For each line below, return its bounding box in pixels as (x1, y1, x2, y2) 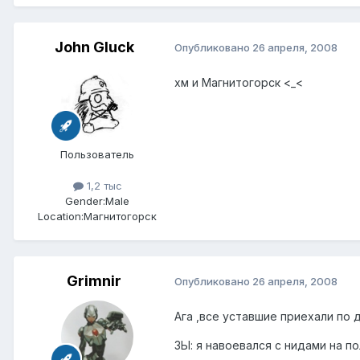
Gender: (65, 194, 105, 207)
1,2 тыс (83, 178, 122, 192)
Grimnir (67, 272, 121, 289)
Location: (38, 209, 84, 223)
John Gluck (54, 38, 134, 55)
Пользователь (60, 147, 134, 161)
